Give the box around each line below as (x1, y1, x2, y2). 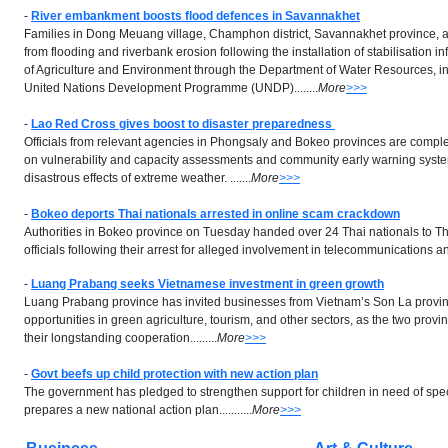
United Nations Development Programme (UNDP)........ (24, 81, 318, 95)
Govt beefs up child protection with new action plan (31, 367, 318, 381)
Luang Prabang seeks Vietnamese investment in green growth (31, 277, 384, 291)
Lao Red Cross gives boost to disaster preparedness (31, 117, 335, 131)
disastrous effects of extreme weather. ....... (24, 171, 251, 185)
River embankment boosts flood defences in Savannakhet (31, 9, 360, 23)
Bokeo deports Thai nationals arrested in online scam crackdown (31, 207, 400, 221)
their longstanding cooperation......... (24, 331, 217, 345)
